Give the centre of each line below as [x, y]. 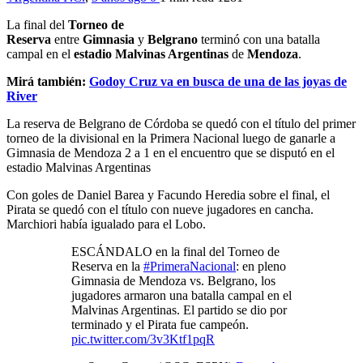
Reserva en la [107, 266]
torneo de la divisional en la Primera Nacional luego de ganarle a [171, 138]
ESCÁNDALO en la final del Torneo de [175, 251]
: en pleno [261, 266]
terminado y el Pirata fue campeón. [160, 324]
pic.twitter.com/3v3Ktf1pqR [143, 339]
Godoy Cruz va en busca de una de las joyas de [218, 81]
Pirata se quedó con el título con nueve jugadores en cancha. [160, 209]
